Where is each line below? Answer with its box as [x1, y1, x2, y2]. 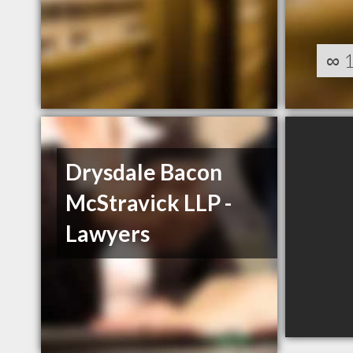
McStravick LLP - [65, 189, 232, 217]
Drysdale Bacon [65, 158, 223, 186]
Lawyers [65, 220, 150, 247]
